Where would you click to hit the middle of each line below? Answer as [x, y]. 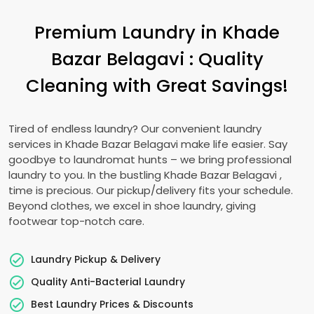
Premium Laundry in [128, 32]
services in [37, 144]
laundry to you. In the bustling [86, 175]
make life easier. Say [234, 144]
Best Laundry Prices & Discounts [112, 304]
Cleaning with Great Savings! [157, 86]
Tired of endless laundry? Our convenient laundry [135, 129]
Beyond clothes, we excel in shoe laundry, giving [132, 206]
